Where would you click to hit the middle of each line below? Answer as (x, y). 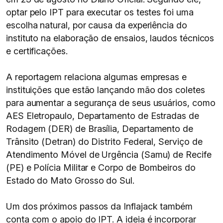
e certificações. (37, 51)
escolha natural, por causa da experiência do (97, 25)
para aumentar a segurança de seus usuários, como (111, 103)
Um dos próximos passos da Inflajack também (99, 206)
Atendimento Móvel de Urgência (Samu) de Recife (109, 155)
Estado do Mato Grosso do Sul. (70, 180)
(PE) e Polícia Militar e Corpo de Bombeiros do (101, 167)
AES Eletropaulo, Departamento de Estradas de (103, 116)
